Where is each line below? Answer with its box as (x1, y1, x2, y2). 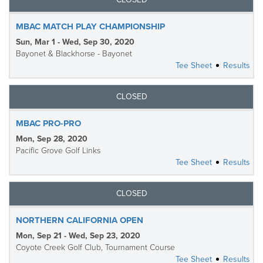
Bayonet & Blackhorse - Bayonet (16, 49, 132, 59)
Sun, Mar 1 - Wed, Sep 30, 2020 (16, 37, 134, 47)
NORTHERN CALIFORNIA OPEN (16, 215, 143, 225)
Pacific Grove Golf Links (16, 146, 100, 156)
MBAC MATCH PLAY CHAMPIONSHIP (16, 21, 165, 32)
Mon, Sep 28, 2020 (16, 134, 87, 144)
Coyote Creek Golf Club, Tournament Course (16, 242, 175, 252)
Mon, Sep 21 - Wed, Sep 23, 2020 (16, 231, 140, 241)
